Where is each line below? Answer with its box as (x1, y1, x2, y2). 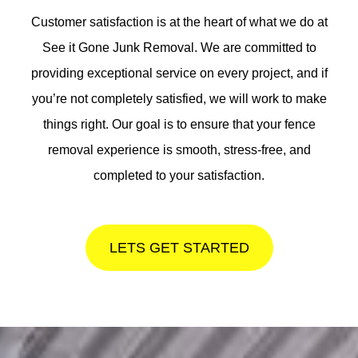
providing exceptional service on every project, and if (30, 66, 328, 81)
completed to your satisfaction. (93, 169, 265, 183)
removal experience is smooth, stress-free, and (47, 143, 311, 157)
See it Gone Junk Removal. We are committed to (42, 41, 316, 55)
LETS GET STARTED (109, 239, 249, 256)
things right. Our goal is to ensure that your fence (42, 117, 316, 132)
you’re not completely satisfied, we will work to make (31, 92, 327, 106)
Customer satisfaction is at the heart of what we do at (30, 15, 328, 30)
